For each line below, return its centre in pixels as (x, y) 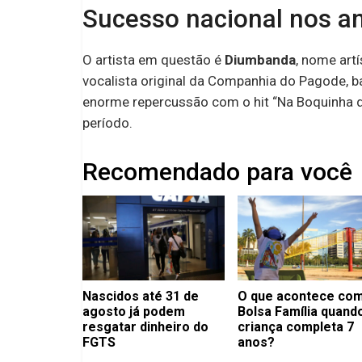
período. (107, 122)
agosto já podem (134, 311)
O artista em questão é (154, 59)
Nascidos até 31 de (141, 296)
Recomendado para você (217, 171)
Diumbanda (260, 59)
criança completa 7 (295, 326)
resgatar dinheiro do (145, 326)
